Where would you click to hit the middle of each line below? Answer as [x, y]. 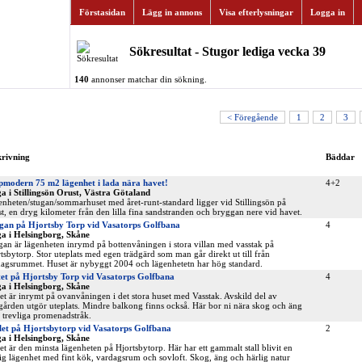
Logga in [327, 12]
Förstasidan [102, 12]
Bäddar [340, 157]
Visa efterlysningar [256, 12]
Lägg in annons [172, 12]
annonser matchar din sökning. [147, 79]
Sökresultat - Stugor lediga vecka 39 [227, 51]
